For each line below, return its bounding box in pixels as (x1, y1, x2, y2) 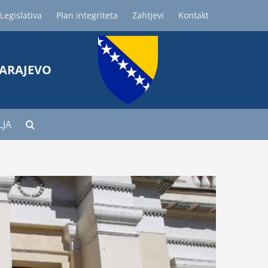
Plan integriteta (56, 10, 118, 21)
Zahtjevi (132, 10, 165, 21)
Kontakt (178, 10, 209, 21)
